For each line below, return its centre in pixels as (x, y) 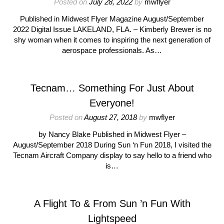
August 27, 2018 (110, 117)
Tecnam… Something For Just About (112, 88)
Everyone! (112, 103)
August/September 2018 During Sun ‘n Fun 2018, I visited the (112, 145)
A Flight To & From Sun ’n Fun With (112, 203)
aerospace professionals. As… (112, 50)
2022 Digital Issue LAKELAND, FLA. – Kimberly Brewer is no (112, 29)
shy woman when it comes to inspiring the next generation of (112, 40)
